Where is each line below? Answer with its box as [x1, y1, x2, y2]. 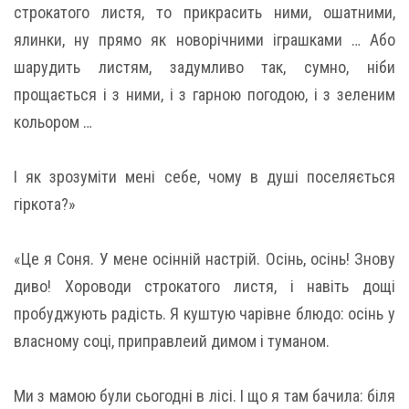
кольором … [14, 111, 92, 131]
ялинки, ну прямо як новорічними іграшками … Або [14, 29, 395, 49]
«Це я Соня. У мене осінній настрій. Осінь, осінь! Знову [14, 248, 395, 268]
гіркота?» [14, 194, 76, 214]
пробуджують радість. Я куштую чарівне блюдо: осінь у [14, 303, 395, 323]
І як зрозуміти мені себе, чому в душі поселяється [14, 166, 395, 186]
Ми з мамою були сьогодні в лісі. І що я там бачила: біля [14, 385, 395, 405]
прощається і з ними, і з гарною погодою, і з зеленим [14, 84, 395, 104]
